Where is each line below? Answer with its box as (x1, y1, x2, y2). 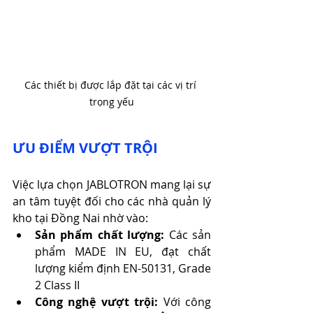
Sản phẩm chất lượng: (35, 226, 165, 242)
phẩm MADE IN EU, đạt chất (35, 243, 211, 259)
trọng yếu (89, 94, 134, 108)
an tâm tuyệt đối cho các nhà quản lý (13, 193, 211, 209)
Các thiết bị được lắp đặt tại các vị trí (24, 78, 199, 92)
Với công (163, 293, 212, 310)
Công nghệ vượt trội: (35, 293, 163, 310)
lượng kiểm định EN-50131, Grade (35, 260, 211, 276)
